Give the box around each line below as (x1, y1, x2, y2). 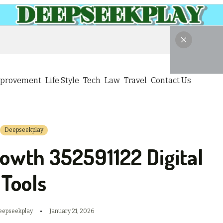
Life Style (45, 76, 79, 86)
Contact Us (150, 76, 191, 86)
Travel (123, 76, 147, 86)
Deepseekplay (4, 126, 43, 134)
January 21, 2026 (49, 207, 94, 215)
